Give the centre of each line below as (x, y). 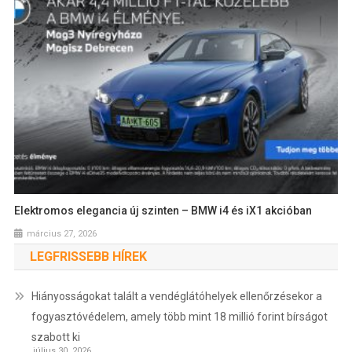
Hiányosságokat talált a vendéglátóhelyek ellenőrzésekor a (176, 297)
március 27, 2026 (62, 234)
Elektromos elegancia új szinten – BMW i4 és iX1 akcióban (163, 211)
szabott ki (55, 337)
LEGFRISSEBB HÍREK (88, 257)
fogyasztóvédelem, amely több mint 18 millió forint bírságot (179, 317)
